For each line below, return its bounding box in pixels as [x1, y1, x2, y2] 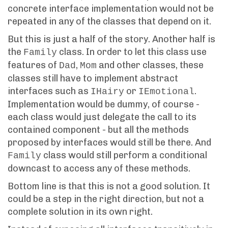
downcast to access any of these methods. [8, 162, 190, 174]
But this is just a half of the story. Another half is [8, 33, 215, 45]
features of [8, 59, 59, 71]
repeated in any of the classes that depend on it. [8, 15, 211, 27]
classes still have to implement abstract [8, 72, 178, 84]
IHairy [91, 86, 124, 97]
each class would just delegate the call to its [8, 111, 196, 123]
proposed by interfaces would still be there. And [8, 136, 211, 148]
